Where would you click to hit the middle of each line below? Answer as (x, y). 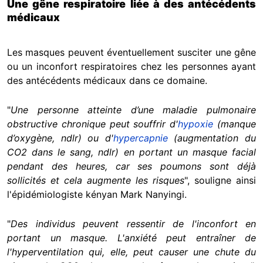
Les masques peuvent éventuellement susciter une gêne (131, 52)
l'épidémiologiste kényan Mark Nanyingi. (97, 194)
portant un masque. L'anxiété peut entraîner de (131, 237)
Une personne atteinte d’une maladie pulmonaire (133, 109)
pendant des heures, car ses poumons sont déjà (131, 166)
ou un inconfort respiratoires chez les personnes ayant (131, 66)
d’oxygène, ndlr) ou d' (60, 138)
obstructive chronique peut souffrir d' (93, 124)
